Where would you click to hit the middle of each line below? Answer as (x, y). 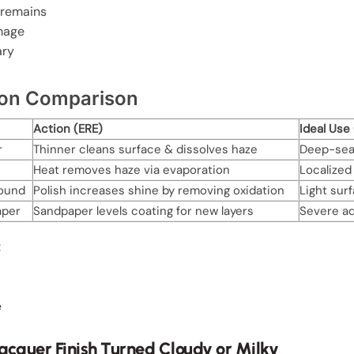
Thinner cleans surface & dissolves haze (146, 150)
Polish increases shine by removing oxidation (159, 191)
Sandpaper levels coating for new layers (144, 211)
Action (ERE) (68, 129)
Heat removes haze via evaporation (132, 170)
